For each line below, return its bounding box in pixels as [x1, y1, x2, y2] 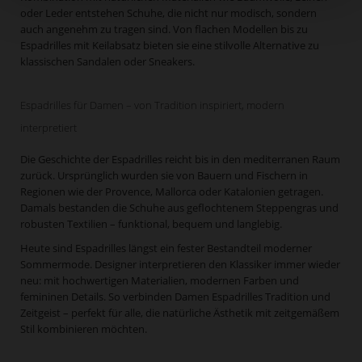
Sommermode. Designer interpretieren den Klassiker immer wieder [20, 257, 340, 271]
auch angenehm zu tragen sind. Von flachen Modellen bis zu [20, 22, 308, 36]
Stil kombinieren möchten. [20, 322, 147, 336]
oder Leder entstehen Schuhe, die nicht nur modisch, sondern [20, 6, 317, 20]
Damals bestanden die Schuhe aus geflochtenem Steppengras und [20, 200, 339, 215]
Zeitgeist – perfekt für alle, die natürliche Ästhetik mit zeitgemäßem [20, 305, 339, 320]
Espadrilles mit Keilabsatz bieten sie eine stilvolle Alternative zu [20, 38, 319, 53]
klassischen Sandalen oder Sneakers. [20, 54, 195, 69]
